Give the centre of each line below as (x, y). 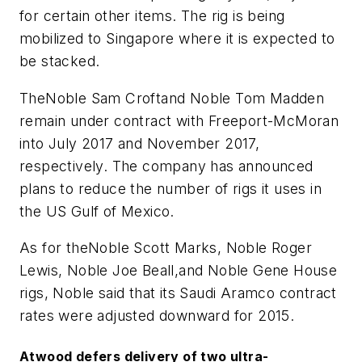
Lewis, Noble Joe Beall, (99, 271)
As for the (54, 248)
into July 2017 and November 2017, (140, 143)
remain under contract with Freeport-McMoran (179, 120)
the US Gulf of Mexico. (97, 211)
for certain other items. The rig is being (152, 16)
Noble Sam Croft (103, 98)
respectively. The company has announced (166, 166)
